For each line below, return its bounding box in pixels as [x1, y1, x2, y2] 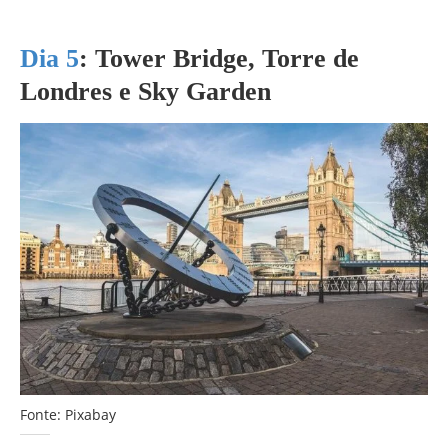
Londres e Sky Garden [20, 76, 271, 106]
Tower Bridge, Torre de [88, 43, 359, 73]
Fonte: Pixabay [20, 404, 116, 424]
